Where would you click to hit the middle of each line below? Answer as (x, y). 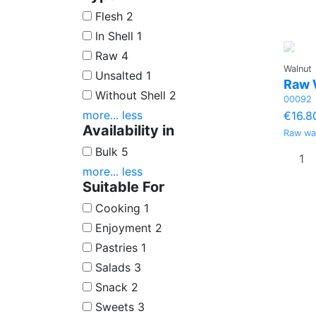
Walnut (298, 69)
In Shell (114, 36)
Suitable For (123, 187)
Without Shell (130, 95)
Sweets (115, 306)
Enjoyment (123, 227)
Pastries (116, 247)
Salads (113, 267)
